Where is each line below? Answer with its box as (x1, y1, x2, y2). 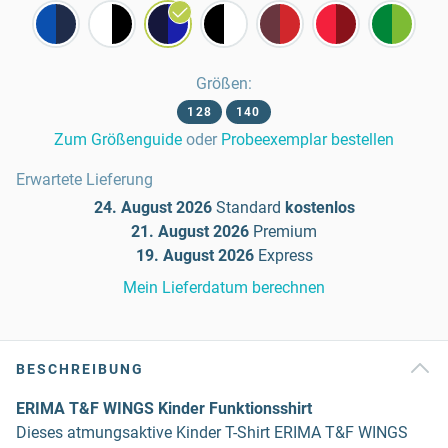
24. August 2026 (93, 198, 212, 217)
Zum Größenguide (54, 130, 182, 149)
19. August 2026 (135, 246, 254, 265)
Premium (253, 222, 317, 241)
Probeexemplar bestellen (221, 130, 394, 149)
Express (257, 246, 313, 265)
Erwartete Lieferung (16, 170, 153, 189)
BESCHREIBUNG (16, 361, 144, 377)
